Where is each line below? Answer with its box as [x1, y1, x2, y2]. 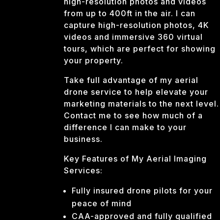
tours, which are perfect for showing [64, 43, 216, 54]
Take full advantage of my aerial [64, 75, 198, 85]
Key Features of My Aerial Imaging [64, 153, 207, 164]
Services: [64, 165, 103, 175]
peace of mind [72, 198, 132, 208]
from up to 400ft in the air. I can [64, 8, 195, 18]
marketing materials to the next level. [64, 98, 219, 109]
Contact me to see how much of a [64, 110, 203, 120]
